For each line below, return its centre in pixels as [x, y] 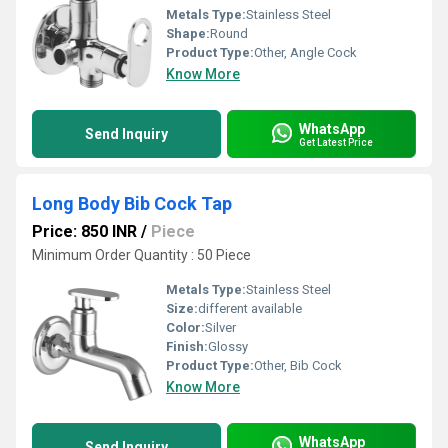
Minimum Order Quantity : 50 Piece [141, 255]
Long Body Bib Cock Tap [132, 203]
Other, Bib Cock [298, 365]
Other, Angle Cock [305, 52]
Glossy [228, 346]
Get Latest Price [336, 142]
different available [250, 308]
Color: [185, 327]
